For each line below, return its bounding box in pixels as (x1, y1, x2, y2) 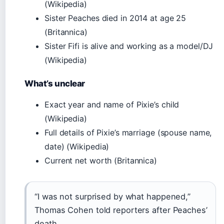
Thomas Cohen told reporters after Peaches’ (34, 205, 207, 215)
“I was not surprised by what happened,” (34, 191, 191, 201)
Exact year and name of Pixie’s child (44, 99, 179, 109)
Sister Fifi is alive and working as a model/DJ (44, 41, 213, 51)
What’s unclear (24, 78, 85, 88)
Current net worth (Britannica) (44, 155, 157, 165)
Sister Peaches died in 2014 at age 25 (44, 13, 186, 23)
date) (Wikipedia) (44, 141, 109, 151)
